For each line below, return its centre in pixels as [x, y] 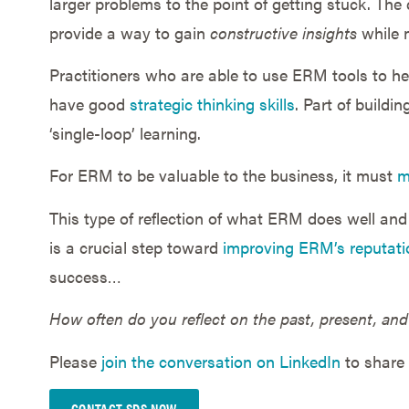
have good [89, 104]
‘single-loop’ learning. [125, 133]
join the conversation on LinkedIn [220, 361]
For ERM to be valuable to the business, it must [223, 175]
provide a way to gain [129, 32]
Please [75, 361]
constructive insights [283, 32]
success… [85, 276]
